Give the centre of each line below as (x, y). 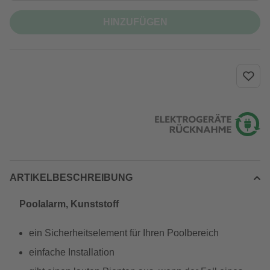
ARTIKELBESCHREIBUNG (71, 177)
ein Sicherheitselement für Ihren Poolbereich (124, 233)
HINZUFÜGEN (135, 22)
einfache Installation (72, 252)
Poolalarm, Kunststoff (69, 204)
